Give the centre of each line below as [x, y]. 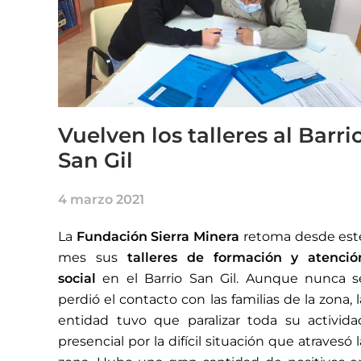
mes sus [93, 257]
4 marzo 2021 [101, 199]
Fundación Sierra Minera [158, 236]
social [81, 278]
